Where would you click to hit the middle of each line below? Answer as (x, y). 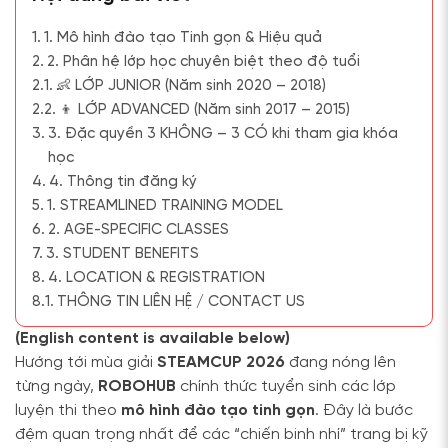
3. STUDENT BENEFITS (122, 254)
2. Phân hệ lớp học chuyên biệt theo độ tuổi (203, 62)
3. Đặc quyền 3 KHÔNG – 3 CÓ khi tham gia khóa (223, 134)
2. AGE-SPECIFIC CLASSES (138, 230)
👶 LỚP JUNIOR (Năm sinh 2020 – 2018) (191, 86)
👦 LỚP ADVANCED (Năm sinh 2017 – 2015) (204, 110)
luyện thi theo (68, 410)
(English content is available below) (152, 338)
